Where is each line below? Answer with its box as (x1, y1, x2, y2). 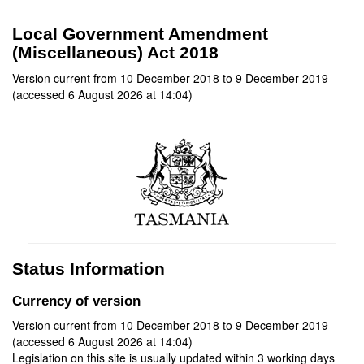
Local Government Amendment (12, 24, 268, 43)
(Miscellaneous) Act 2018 (12, 43, 219, 62)
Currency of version (12, 293, 141, 309)
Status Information (12, 259, 165, 278)
